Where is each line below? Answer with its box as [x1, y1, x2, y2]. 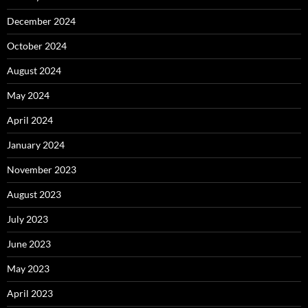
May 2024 [7, 89, 49, 102]
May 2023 [7, 263, 49, 275]
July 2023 [7, 213, 48, 225]
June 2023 [7, 238, 51, 250]
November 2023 [7, 164, 76, 176]
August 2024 [7, 65, 61, 77]
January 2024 [7, 139, 65, 151]
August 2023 [7, 188, 61, 201]
